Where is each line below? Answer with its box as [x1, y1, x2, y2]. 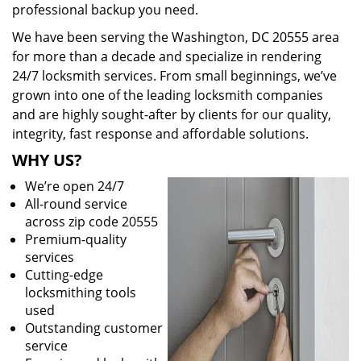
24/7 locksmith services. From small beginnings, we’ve [12, 67, 337, 85]
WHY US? [12, 149, 82, 171]
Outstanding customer [25, 319, 163, 337]
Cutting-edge [25, 266, 103, 284]
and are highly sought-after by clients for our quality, [12, 106, 331, 123]
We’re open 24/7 [25, 177, 124, 195]
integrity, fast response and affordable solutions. [12, 125, 309, 143]
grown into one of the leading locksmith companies [12, 86, 323, 104]
